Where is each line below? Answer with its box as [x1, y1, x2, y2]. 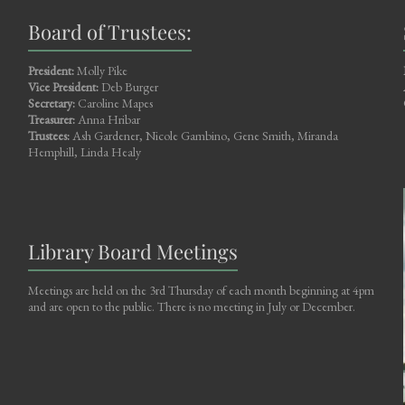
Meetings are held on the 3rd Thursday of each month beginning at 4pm [27, 281, 374, 298]
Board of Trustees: [27, 17, 192, 45]
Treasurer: [27, 110, 75, 127]
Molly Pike [73, 61, 127, 79]
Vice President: [27, 78, 99, 95]
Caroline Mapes [74, 94, 153, 111]
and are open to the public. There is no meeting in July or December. [27, 297, 355, 315]
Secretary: [27, 94, 75, 111]
